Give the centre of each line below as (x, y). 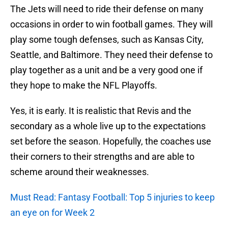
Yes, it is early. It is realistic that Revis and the (101, 111)
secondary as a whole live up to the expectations (108, 126)
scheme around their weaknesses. (80, 172)
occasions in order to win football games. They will (111, 24)
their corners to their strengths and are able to (102, 157)
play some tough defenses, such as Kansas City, (107, 40)
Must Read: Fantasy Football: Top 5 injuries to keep (112, 197)
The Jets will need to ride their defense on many (107, 9)
